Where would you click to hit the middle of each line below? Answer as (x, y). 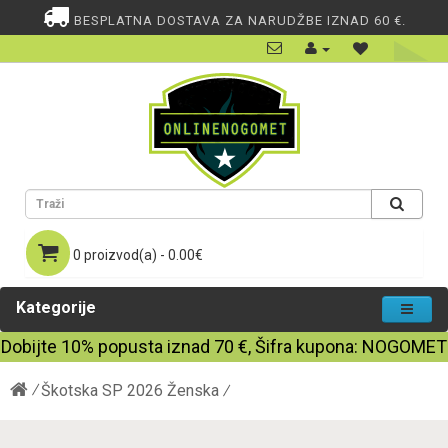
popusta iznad (154, 346)
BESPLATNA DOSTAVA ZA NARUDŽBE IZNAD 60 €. (237, 20)
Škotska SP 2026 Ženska (130, 390)
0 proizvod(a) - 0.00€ (138, 255)
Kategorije (56, 307)
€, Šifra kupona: (298, 346)
